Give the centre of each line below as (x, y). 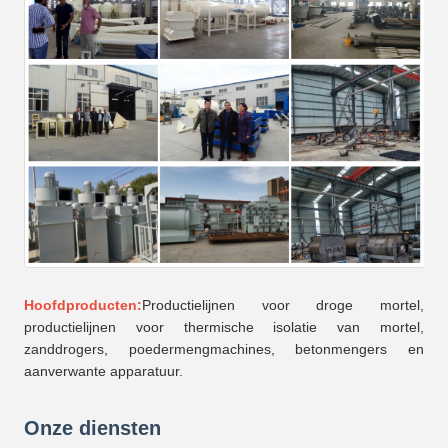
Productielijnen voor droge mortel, (283, 305)
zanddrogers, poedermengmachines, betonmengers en (224, 349)
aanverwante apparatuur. (103, 371)
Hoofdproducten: (83, 305)
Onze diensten (92, 428)
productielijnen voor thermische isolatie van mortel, (224, 327)
